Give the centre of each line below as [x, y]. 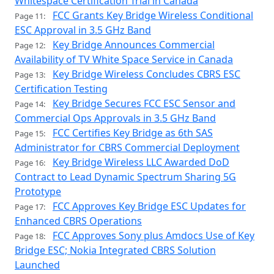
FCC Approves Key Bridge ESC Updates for [149, 206]
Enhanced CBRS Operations [78, 221]
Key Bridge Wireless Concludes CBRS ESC [146, 74]
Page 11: [30, 16]
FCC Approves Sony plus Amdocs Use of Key [154, 236]
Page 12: [30, 46]
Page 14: [30, 104]
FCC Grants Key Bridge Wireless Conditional [153, 16]
